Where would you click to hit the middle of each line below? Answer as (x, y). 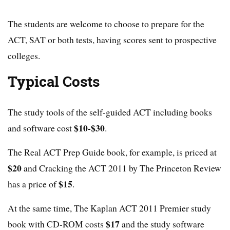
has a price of (33, 184)
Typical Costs (54, 82)
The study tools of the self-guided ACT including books (110, 112)
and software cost (41, 128)
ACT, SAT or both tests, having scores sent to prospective (112, 40)
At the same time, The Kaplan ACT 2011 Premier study (109, 208)
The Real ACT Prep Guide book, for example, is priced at (112, 152)
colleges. (24, 56)
